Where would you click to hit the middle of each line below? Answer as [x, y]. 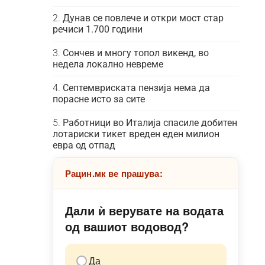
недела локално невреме [108, 64]
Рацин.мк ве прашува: [114, 173]
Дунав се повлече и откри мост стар [143, 18]
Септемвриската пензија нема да [136, 88]
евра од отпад [84, 145]
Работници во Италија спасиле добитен [150, 123]
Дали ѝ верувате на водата [144, 210]
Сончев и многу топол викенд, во [135, 53]
